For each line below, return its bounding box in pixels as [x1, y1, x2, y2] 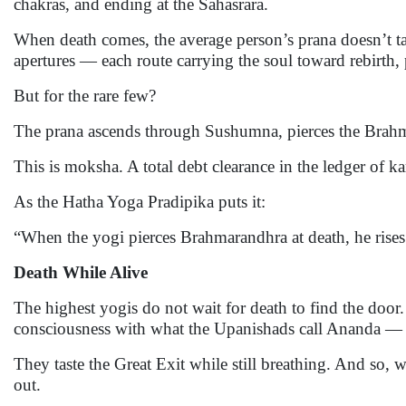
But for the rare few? [14, 86, 156, 105]
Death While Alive [14, 263, 148, 282]
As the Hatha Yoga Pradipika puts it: [14, 192, 266, 211]
